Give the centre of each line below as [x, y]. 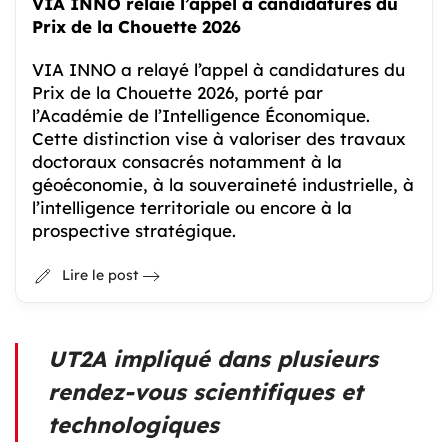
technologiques [133, 424]
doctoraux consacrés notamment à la [187, 162]
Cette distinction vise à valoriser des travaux [219, 139]
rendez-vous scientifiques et [205, 391]
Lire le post [100, 275]
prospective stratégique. [134, 231]
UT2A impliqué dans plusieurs [213, 358]
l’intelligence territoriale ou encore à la [192, 208]
